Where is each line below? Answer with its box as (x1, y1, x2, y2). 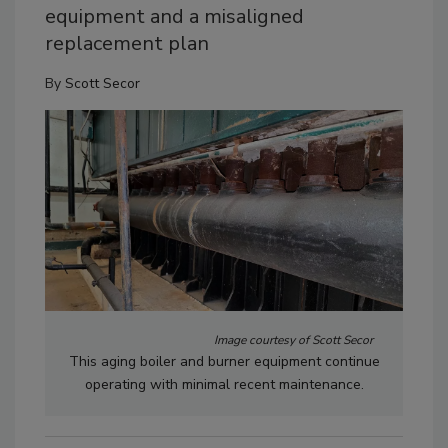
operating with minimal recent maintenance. (84, 375, 364, 395)
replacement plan (45, 30, 209, 57)
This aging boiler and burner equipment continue (68, 352, 380, 372)
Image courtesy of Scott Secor (214, 332, 373, 349)
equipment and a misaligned (45, 3, 304, 30)
